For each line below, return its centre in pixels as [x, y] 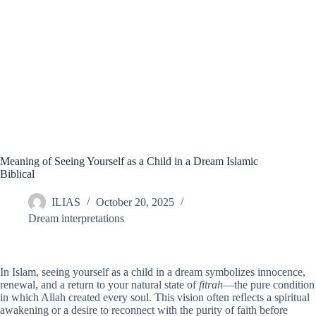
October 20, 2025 [135, 202]
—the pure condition [269, 285]
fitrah [211, 285]
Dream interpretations [76, 218]
